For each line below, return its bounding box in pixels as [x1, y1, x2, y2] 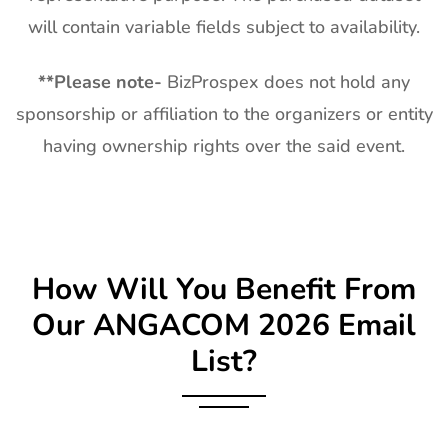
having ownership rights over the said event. [43, 134, 405, 159]
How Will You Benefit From [32, 269, 416, 311]
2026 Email [250, 305, 416, 347]
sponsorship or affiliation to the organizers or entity [15, 102, 433, 127]
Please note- [54, 70, 162, 95]
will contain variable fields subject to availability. [28, 15, 420, 40]
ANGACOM [93, 305, 250, 347]
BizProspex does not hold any [162, 70, 410, 95]
